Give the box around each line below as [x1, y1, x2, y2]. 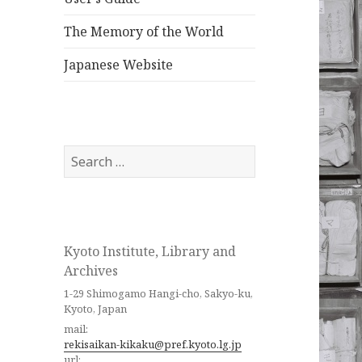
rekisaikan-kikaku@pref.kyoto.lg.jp [64, 336, 242, 351]
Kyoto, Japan [64, 301, 128, 316]
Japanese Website [64, 56, 174, 74]
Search [63, 145, 107, 164]
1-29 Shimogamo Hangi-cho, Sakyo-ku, [64, 285, 254, 301]
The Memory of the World [64, 23, 225, 41]
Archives [64, 262, 119, 280]
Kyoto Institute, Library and [64, 242, 237, 261]
